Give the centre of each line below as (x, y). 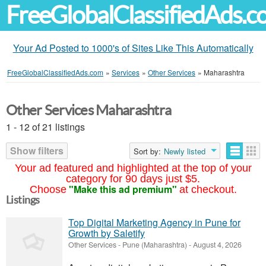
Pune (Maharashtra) (155, 245)
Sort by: (147, 151)
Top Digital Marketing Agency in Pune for (154, 222)
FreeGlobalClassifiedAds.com (55, 72)
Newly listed (185, 151)
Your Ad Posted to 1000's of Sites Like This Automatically (133, 48)
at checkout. (208, 189)
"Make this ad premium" (123, 189)
